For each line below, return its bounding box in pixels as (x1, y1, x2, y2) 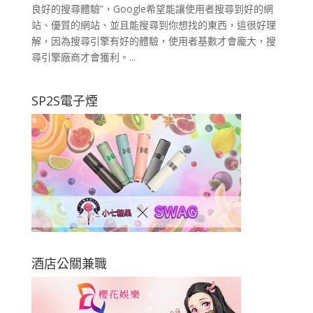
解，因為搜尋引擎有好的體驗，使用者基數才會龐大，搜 (31, 34, 276, 48)
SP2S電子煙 (31, 92, 98, 109)
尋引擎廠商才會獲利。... (31, 50, 136, 64)
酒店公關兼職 (31, 254, 107, 272)
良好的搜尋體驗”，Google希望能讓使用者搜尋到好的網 (31, 1, 273, 15)
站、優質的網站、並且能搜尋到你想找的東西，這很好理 (31, 17, 276, 31)
